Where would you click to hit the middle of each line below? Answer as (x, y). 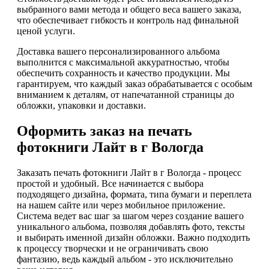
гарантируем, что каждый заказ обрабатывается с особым (134, 83)
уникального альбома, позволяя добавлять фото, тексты (131, 226)
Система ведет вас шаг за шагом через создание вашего (130, 216)
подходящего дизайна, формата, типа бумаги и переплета (134, 194)
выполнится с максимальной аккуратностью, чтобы (123, 62)
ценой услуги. (46, 31)
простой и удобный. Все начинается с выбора (110, 183)
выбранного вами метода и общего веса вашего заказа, (129, 9)
